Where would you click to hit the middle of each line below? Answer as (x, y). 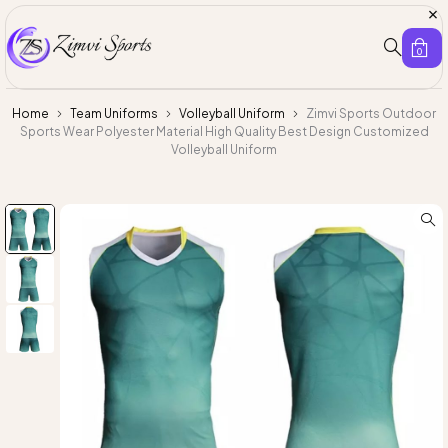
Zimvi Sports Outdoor (371, 114)
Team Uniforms (114, 114)
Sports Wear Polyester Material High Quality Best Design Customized (224, 132)
